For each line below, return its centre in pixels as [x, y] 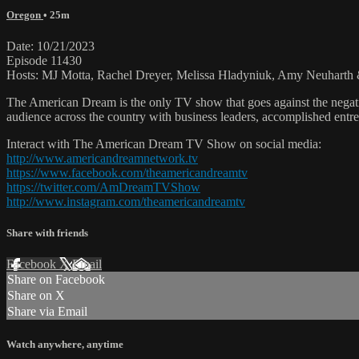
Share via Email [47, 312]
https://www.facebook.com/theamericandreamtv [127, 173]
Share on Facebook [56, 280]
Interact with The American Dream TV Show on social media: [164, 144]
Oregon [25, 14]
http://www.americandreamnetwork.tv [102, 159]
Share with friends [47, 233]
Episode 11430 [44, 61]
